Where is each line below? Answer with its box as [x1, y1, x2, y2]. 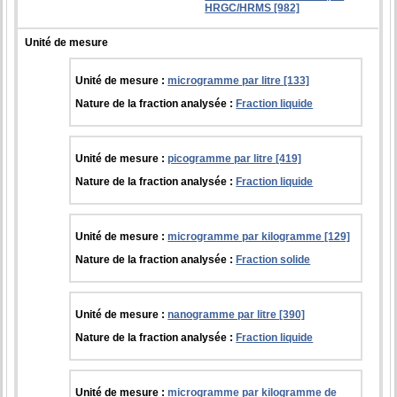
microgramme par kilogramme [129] [167, 230, 351, 243]
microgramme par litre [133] [167, 74, 310, 87]
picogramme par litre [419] [167, 152, 302, 165]
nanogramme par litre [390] [167, 307, 306, 321]
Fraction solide [236, 253, 311, 266]
